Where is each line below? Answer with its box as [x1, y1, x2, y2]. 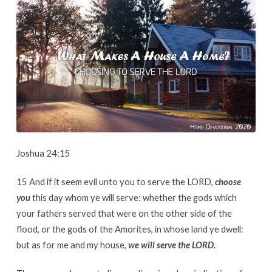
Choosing [16, 35, 73, 53]
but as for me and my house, [16, 239, 128, 250]
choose [214, 175, 241, 187]
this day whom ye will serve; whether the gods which [32, 191, 237, 203]
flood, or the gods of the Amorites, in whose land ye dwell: [16, 223, 243, 234]
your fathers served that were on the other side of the [16, 207, 232, 219]
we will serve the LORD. [127, 239, 216, 250]
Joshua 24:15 [16, 147, 70, 158]
